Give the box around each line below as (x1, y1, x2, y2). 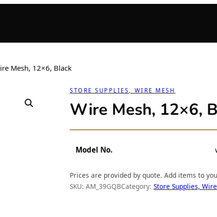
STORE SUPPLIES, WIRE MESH (70, 87, 176, 94)
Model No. (76, 145, 112, 155)
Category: (121, 182, 154, 191)
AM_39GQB (86, 182, 121, 191)
